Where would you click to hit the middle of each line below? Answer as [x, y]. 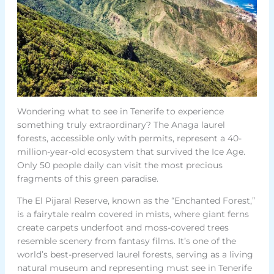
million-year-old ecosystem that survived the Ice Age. [131, 152]
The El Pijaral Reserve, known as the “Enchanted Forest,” [136, 201]
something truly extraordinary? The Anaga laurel [121, 125]
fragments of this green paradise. [87, 179]
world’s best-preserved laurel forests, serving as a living [135, 255]
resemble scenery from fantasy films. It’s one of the [126, 241]
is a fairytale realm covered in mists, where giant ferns [133, 214]
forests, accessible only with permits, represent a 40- [129, 139]
